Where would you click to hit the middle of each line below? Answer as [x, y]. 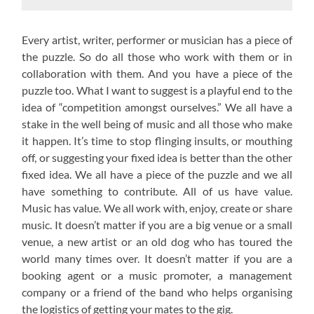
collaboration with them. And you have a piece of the [157, 74]
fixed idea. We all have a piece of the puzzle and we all [157, 175]
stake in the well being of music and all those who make [157, 124]
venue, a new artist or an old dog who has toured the [157, 242]
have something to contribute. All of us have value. [157, 191]
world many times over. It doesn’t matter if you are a [157, 259]
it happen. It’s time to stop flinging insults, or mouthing [157, 141]
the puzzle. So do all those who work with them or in [157, 57]
